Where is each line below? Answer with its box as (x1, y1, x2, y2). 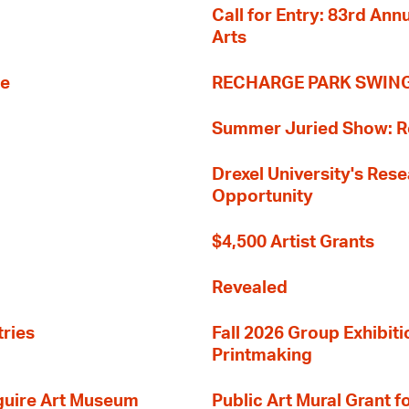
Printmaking (212, 347, 312, 364)
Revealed (212, 279, 288, 297)
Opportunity (212, 188, 313, 205)
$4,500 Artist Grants (212, 234, 374, 251)
